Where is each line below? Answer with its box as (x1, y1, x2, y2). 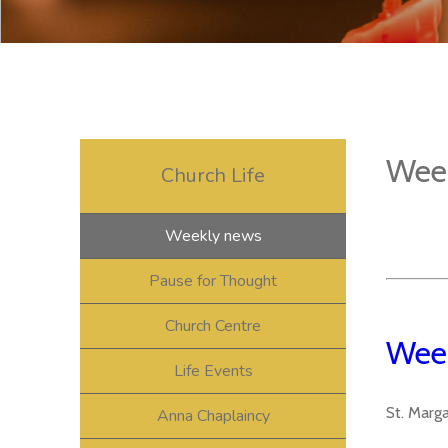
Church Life (161, 161, 265, 189)
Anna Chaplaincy (156, 404, 270, 427)
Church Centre (165, 314, 261, 337)
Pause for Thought (149, 269, 277, 292)
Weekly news (164, 224, 262, 247)
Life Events (173, 359, 253, 382)
